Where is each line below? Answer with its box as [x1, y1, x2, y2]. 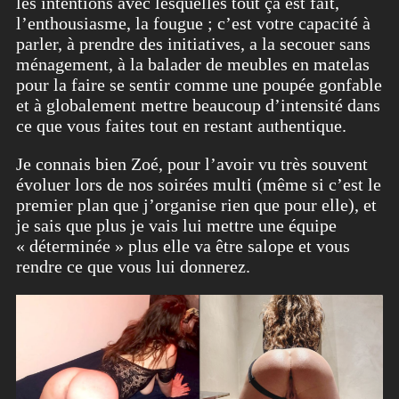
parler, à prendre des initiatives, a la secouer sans [16, 33, 370, 53]
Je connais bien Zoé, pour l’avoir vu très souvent [16, 153, 368, 174]
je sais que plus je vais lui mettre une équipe [16, 215, 337, 235]
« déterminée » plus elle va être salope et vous [16, 235, 350, 256]
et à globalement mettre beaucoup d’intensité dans [16, 94, 380, 115]
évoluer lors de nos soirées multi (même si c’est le [16, 174, 381, 194]
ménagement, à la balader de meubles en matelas [16, 53, 370, 74]
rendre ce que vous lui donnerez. [16, 256, 250, 276]
